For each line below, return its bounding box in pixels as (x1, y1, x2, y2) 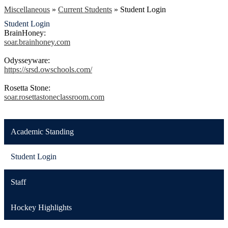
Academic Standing (10, 127, 74, 136)
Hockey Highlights (10, 203, 72, 212)
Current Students (58, 5, 112, 14)
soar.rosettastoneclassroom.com (4, 93, 104, 101)
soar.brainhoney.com (4, 38, 70, 46)
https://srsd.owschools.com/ (4, 65, 92, 74)
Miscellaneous (4, 5, 50, 14)
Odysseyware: (4, 56, 54, 65)
